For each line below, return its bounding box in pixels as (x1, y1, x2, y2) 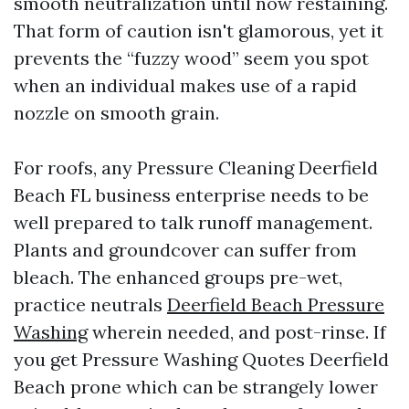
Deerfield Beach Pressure (167, 293, 384, 316)
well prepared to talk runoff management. (14, 211, 372, 234)
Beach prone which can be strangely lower (14, 375, 378, 398)
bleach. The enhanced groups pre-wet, (14, 266, 342, 288)
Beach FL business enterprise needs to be (14, 184, 369, 206)
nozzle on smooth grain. (14, 101, 219, 124)
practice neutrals (14, 293, 167, 316)
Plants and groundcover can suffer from (14, 238, 357, 261)
